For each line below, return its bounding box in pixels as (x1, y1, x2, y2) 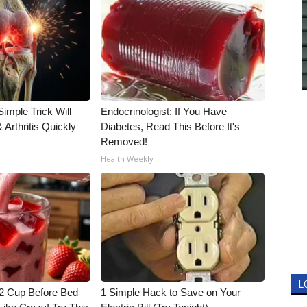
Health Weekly (101, 153, 154, 164)
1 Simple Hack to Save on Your (101, 286, 241, 298)
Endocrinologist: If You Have (101, 106, 228, 117)
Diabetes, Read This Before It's (101, 121, 241, 132)
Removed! (101, 136, 148, 147)
